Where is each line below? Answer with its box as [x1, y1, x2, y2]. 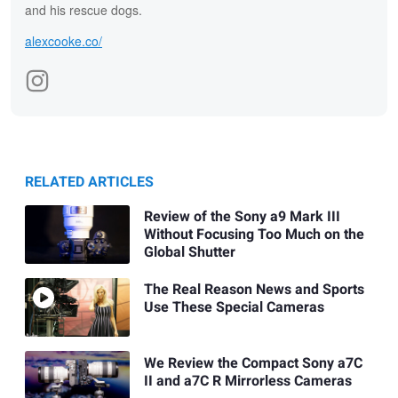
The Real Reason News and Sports [143, 279, 364, 301]
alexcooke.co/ [25, 31, 102, 50]
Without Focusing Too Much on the [143, 224, 364, 246]
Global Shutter [143, 242, 235, 264]
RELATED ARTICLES [25, 171, 154, 193]
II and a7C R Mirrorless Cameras [143, 370, 352, 392]
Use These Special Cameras [143, 297, 324, 319]
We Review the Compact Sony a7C [143, 352, 362, 374]
